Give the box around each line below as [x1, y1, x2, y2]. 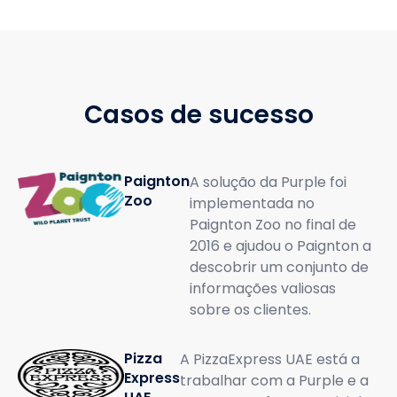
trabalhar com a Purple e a [180, 370, 369, 391]
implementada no [190, 193, 315, 214]
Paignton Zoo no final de [190, 214, 356, 235]
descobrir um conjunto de [190, 257, 369, 277]
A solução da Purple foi [190, 172, 346, 192]
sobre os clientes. [190, 300, 311, 320]
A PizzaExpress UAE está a [180, 349, 360, 370]
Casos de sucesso [83, 97, 314, 132]
